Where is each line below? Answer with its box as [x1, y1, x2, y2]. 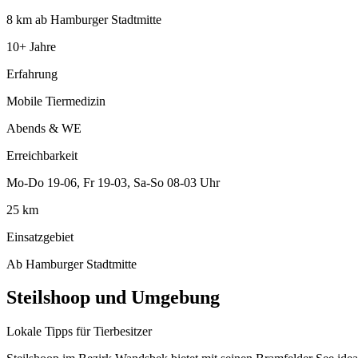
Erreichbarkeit [6, 148, 78, 162]
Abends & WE [6, 121, 82, 135]
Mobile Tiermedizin [6, 93, 105, 108]
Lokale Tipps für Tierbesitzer [6, 324, 152, 339]
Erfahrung [6, 66, 58, 81]
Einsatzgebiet [6, 229, 74, 244]
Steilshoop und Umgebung [6, 287, 220, 308]
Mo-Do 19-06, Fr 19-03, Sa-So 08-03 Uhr [6, 175, 220, 189]
